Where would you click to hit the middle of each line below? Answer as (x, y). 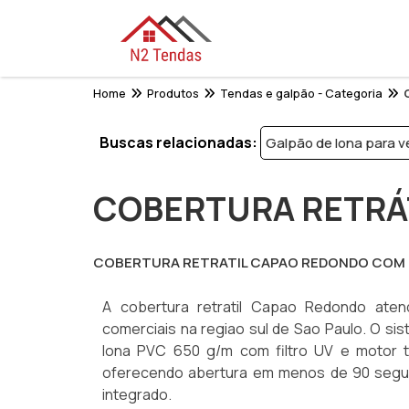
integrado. (137, 394)
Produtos (173, 93)
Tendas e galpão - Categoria (301, 93)
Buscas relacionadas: (178, 142)
